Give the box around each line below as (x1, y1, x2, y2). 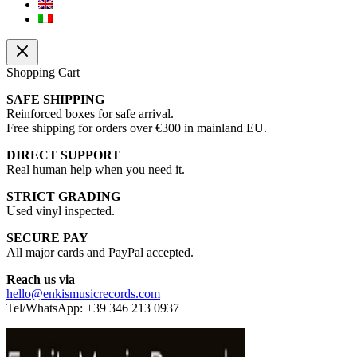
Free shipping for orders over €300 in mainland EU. (6, 120, 267, 135)
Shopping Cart (6, 65, 80, 79)
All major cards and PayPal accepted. (6, 245, 194, 259)
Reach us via (6, 272, 75, 286)
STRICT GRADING (6, 189, 120, 203)
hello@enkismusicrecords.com (6, 286, 160, 300)
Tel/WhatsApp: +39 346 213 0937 (6, 300, 179, 315)
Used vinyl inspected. (6, 203, 115, 218)
